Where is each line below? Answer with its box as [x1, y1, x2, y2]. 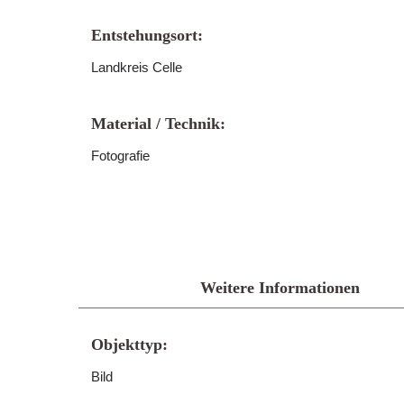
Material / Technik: [91, 115, 225, 133]
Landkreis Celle [91, 60, 182, 75]
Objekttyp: [91, 335, 168, 353]
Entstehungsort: [91, 26, 203, 44]
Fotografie [91, 148, 150, 163]
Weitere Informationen [199, 279, 360, 297]
